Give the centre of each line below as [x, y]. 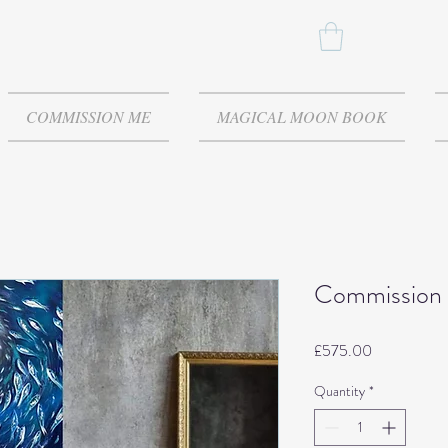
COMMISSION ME [88, 116]
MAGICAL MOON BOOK [302, 116]
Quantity [339, 390]
